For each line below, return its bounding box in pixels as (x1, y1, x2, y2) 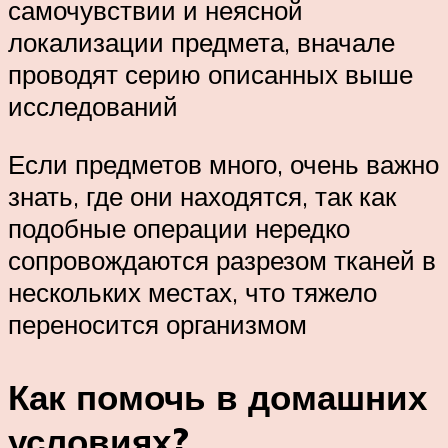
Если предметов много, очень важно (8, 147, 439, 180)
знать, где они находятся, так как (8, 179, 396, 212)
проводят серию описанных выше (8, 58, 413, 91)
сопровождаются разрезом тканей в (8, 243, 436, 276)
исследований (8, 90, 178, 123)
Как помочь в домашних (8, 375, 427, 420)
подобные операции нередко (8, 211, 350, 244)
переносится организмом (8, 307, 307, 340)
